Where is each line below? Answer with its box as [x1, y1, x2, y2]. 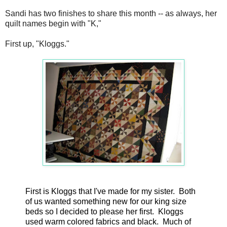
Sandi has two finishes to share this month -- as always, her [5, 9, 217, 18]
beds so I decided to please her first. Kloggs [25, 207, 183, 216]
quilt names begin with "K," [5, 19, 103, 28]
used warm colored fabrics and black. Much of [25, 217, 191, 226]
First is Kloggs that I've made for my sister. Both [25, 186, 196, 196]
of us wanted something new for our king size [25, 197, 186, 206]
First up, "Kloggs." [5, 39, 71, 48]
